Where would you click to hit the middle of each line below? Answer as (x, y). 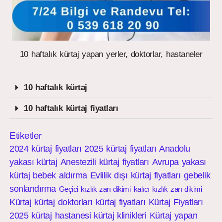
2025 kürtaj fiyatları (120, 149)
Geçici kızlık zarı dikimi (95, 189)
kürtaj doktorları (63, 202)
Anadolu (175, 149)
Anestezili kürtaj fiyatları (105, 162)
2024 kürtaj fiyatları (46, 149)
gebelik (197, 176)
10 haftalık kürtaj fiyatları (71, 109)
